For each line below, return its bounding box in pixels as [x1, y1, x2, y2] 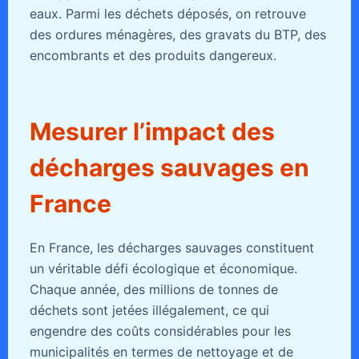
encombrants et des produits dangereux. [29, 47, 276, 64]
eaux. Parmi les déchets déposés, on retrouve [29, 6, 306, 22]
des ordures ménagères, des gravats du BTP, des [29, 26, 326, 43]
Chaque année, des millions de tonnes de [29, 281, 278, 298]
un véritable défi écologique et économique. [29, 260, 297, 277]
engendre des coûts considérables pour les [29, 323, 291, 340]
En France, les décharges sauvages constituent [29, 240, 314, 256]
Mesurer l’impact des [29, 117, 275, 147]
